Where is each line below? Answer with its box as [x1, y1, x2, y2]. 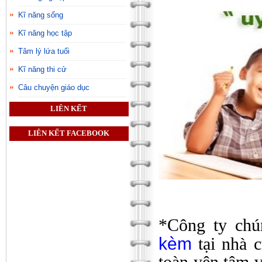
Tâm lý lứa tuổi [18, 46, 70, 56]
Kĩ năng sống [18, 10, 63, 19]
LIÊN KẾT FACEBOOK [28, 129, 110, 138]
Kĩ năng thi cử [18, 64, 67, 74]
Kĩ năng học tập [18, 28, 72, 37]
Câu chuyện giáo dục [18, 82, 89, 92]
